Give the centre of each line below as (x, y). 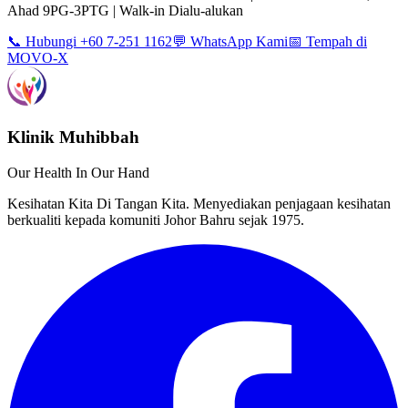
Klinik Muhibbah (73, 138)
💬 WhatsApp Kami (230, 42)
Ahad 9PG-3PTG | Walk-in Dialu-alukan (125, 11)
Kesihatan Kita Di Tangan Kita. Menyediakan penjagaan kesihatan (199, 203)
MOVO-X (38, 58)
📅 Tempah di (327, 42)
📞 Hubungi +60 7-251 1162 (90, 42)
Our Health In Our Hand (78, 172)
